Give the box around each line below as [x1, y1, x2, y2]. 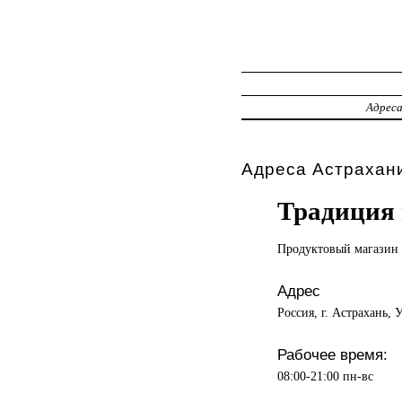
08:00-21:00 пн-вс [276, 368, 373, 383]
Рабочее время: [276, 345, 388, 363]
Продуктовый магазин [276, 240, 398, 256]
